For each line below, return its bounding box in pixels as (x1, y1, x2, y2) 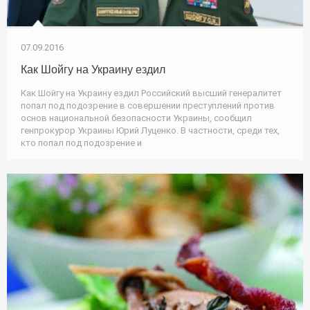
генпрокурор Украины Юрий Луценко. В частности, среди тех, (21, 125, 280, 136)
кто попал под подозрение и (21, 138, 142, 149)
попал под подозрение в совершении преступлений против (21, 100, 275, 111)
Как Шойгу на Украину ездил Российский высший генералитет (21, 88, 282, 99)
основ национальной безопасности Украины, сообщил (21, 113, 252, 124)
